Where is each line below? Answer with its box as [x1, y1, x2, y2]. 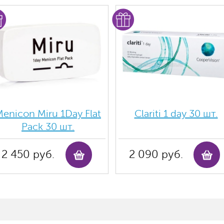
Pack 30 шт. [21, 121, 74, 132]
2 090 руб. [129, 148, 183, 160]
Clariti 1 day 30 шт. [134, 108, 218, 119]
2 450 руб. [1, 148, 54, 160]
